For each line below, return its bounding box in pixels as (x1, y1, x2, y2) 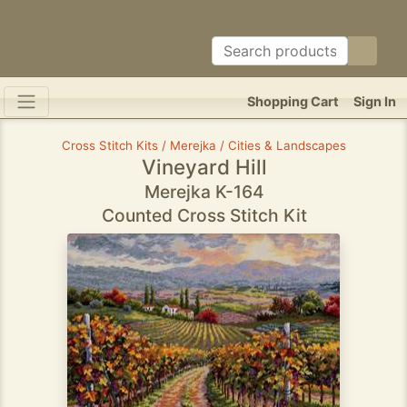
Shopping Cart (247, 94, 339, 109)
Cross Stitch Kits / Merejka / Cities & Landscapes (62, 138, 346, 153)
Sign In (353, 94, 396, 109)
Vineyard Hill (141, 154, 267, 179)
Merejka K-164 (144, 181, 264, 203)
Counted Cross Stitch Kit (101, 204, 307, 226)
